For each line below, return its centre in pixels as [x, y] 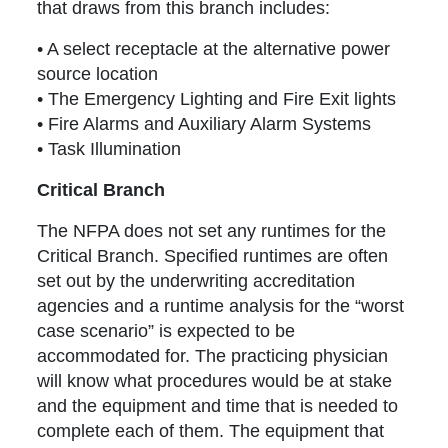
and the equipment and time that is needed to [218, 406]
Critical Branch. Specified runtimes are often [213, 256]
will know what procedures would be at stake [215, 381]
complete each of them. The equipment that [211, 431]
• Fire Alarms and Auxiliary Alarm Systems [204, 124]
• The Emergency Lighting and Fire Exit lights [217, 99]
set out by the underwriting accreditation [196, 281]
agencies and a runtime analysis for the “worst [221, 306]
